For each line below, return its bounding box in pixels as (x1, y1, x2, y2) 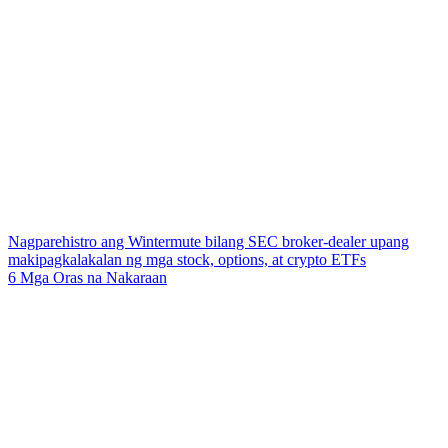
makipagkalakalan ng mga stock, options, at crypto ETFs (8, 251, 366, 268)
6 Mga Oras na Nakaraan (8, 269, 167, 286)
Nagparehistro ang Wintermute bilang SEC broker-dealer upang (8, 233, 409, 250)
